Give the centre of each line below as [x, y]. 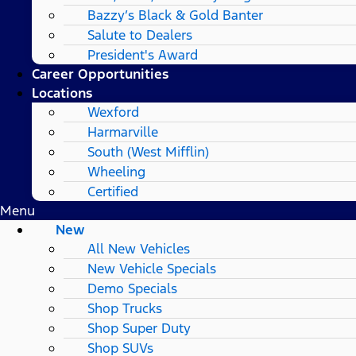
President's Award [143, 54]
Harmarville [123, 132]
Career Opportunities [100, 74]
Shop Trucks [125, 308]
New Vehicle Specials [152, 268]
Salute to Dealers [140, 35]
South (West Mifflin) [148, 151]
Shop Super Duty [139, 328]
